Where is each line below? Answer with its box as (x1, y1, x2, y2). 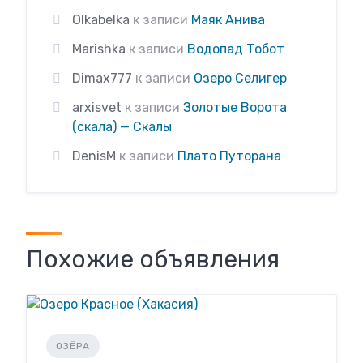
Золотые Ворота (183, 100, 287, 115)
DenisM (72, 148, 116, 164)
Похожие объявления (26, 245, 280, 274)
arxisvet (72, 100, 122, 115)
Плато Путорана (177, 148, 281, 164)
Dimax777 (72, 70, 132, 86)
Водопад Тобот (187, 41, 284, 57)
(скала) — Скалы (72, 119, 172, 135)
